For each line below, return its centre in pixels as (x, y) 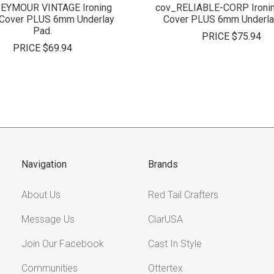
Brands (163, 164)
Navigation (44, 164)
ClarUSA (165, 220)
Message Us (48, 220)
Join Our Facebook (63, 244)
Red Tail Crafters (183, 195)
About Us (41, 195)
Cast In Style (175, 244)
